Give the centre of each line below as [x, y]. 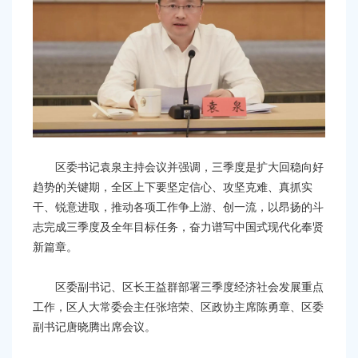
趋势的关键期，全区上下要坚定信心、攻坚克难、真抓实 [173, 187]
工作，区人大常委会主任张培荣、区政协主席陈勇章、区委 [178, 307]
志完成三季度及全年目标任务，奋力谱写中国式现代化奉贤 [178, 227]
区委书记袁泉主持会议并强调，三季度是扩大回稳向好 [178, 167]
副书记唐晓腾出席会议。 [94, 327]
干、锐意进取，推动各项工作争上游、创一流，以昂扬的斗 [178, 207]
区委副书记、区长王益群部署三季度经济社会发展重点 [178, 287]
